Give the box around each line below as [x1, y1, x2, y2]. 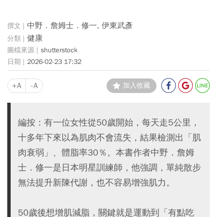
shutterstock [41, 46, 77, 55]
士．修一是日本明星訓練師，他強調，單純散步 [18, 161, 201, 173]
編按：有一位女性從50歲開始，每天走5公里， [18, 116, 200, 128]
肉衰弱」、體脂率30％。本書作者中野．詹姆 [18, 146, 194, 158]
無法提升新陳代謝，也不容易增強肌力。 [18, 176, 175, 188]
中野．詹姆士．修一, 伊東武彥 [27, 21, 133, 31]
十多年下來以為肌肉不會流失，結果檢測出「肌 [18, 131, 201, 143]
